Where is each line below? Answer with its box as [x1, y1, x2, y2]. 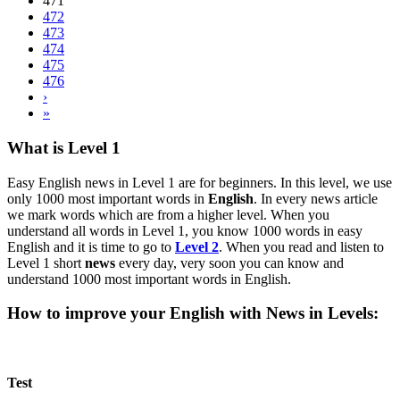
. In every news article [254, 190, 378, 206]
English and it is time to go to [7, 238, 175, 254]
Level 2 [175, 238, 219, 254]
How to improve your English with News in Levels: [7, 304, 383, 323]
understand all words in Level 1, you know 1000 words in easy [7, 222, 362, 238]
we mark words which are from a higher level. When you [7, 206, 329, 222]
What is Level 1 [7, 137, 121, 157]
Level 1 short [7, 254, 85, 271]
